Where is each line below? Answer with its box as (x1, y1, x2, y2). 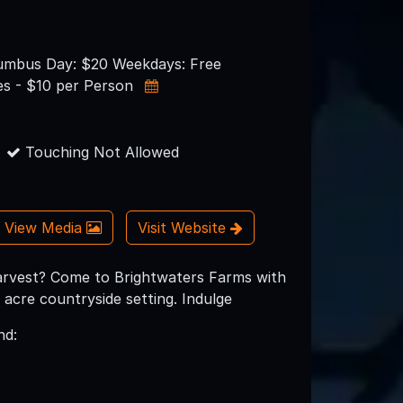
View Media (4, 219, 86, 237)
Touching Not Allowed (21, 142, 180, 161)
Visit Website (138, 219, 231, 237)
